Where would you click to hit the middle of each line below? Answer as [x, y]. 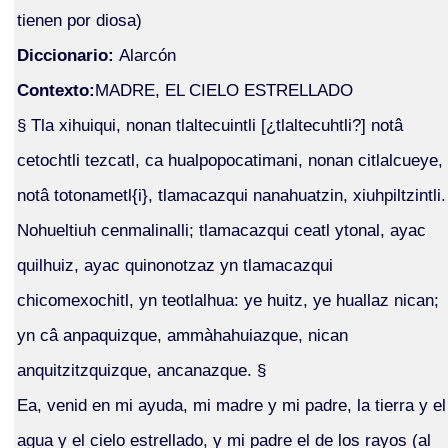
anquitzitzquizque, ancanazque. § [141, 369]
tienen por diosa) [79, 19]
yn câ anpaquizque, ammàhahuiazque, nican [182, 334]
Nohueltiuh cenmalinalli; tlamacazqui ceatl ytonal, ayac [221, 229]
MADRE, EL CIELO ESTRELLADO [223, 89]
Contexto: [55, 89]
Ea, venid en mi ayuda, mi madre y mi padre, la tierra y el [231, 404]
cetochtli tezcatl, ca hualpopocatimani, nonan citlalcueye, [229, 159]
